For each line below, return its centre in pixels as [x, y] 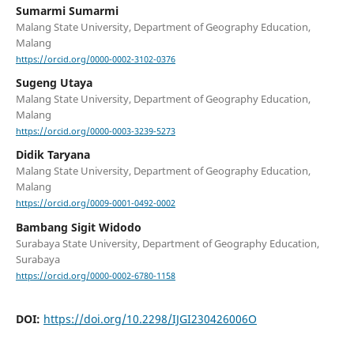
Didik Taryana [53, 155]
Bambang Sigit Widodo [78, 227]
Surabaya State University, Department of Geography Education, [167, 243]
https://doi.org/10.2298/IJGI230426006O [150, 318]
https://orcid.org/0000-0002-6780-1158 [95, 275]
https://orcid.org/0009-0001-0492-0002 [95, 203]
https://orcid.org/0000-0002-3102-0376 [95, 60]
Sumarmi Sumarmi [67, 11]
